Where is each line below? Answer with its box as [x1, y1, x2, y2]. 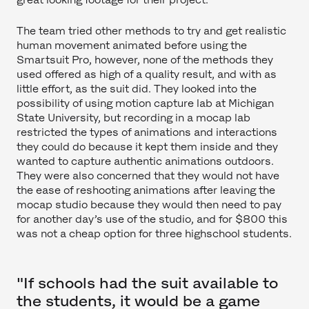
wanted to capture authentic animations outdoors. [17, 155, 274, 168]
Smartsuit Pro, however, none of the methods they [17, 54, 273, 66]
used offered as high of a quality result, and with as [17, 68, 277, 81]
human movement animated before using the [17, 39, 247, 52]
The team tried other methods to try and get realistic [17, 25, 286, 37]
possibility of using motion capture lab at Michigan [17, 97, 274, 110]
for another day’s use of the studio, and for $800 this [17, 213, 288, 226]
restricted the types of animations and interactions [17, 126, 277, 139]
